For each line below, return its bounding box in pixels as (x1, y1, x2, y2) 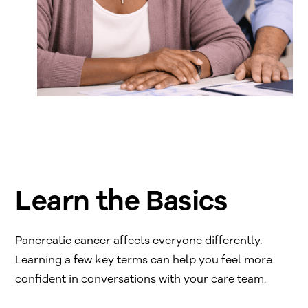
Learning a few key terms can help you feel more (15, 252, 273, 268)
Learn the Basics (15, 182, 228, 220)
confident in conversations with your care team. (15, 272, 267, 287)
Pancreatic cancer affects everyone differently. (15, 233, 263, 249)
